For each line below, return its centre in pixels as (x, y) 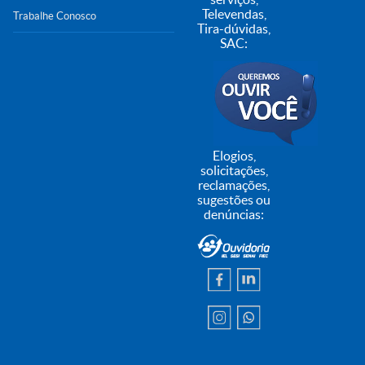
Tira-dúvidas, (234, 29)
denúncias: (234, 214)
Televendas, (234, 14)
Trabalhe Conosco (55, 16)
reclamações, (234, 185)
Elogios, (234, 155)
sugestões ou (234, 199)
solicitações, (234, 170)
